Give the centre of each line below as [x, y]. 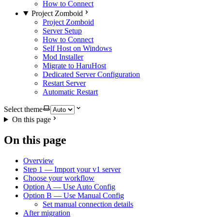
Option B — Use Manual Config [74, 195]
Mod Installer [63, 57]
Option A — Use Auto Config [69, 186]
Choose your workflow [59, 178]
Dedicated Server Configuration [91, 74]
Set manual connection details [88, 204]
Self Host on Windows [77, 48]
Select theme [23, 109]
